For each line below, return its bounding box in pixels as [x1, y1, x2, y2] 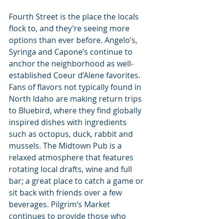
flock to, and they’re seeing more [9, 23, 131, 34]
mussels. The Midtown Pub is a [9, 140, 124, 152]
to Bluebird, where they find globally [9, 105, 143, 116]
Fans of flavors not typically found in [9, 82, 143, 93]
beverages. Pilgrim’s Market [9, 199, 112, 210]
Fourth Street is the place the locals [9, 11, 141, 22]
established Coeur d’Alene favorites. [9, 70, 142, 81]
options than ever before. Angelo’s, [9, 35, 139, 46]
